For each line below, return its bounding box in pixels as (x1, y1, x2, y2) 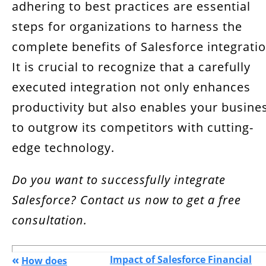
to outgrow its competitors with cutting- (12, 119, 254, 135)
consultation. (12, 212, 87, 228)
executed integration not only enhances (12, 79, 251, 95)
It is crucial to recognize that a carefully (12, 59, 251, 75)
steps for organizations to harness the (12, 18, 242, 34)
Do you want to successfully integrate (12, 172, 226, 188)
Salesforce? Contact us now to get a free (12, 192, 241, 208)
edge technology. (12, 140, 118, 156)
